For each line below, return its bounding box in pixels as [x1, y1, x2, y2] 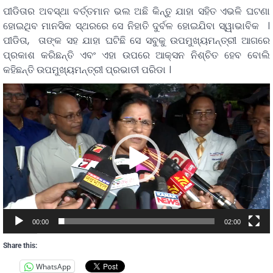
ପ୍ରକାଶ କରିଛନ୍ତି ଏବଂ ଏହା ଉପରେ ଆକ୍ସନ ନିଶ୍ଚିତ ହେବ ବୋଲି [3, 48, 270, 62]
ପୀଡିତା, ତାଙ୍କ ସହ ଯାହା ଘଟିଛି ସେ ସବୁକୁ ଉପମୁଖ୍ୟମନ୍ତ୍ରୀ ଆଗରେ [3, 33, 270, 48]
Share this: [3, 241, 37, 250]
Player [2, 97, 33, 112]
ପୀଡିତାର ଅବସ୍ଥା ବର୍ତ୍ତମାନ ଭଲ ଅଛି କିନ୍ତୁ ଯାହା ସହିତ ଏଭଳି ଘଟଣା [3, 4, 270, 18]
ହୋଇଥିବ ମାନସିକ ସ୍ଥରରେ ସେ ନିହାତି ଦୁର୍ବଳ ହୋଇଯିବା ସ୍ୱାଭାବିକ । [3, 18, 270, 33]
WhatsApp [36, 261, 71, 272]
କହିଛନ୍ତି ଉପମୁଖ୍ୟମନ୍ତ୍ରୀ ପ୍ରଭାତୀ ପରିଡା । [3, 62, 171, 77]
